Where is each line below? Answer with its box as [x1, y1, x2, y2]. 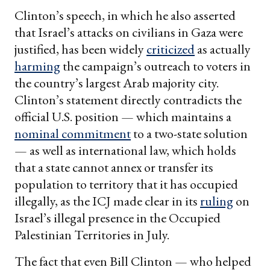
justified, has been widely [14, 40, 146, 58]
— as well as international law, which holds [14, 142, 236, 160]
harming [14, 57, 60, 75]
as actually [195, 40, 251, 58]
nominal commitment [14, 125, 131, 143]
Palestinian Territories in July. [14, 226, 169, 244]
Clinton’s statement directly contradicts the [14, 91, 242, 109]
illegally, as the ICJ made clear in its [14, 192, 200, 210]
